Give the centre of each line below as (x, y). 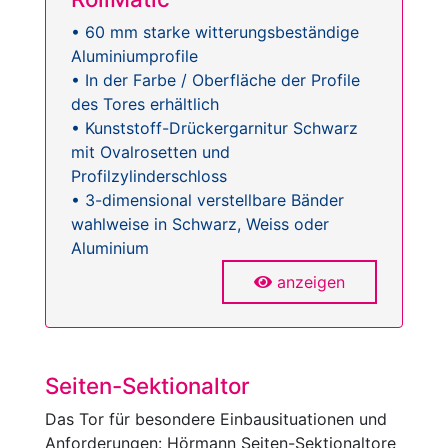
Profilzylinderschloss (149, 176)
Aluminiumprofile (134, 56)
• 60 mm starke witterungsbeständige (215, 32)
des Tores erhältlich (145, 104)
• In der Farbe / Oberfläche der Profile (215, 80)
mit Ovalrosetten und (150, 152)
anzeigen (311, 282)
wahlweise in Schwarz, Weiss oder (200, 224)
